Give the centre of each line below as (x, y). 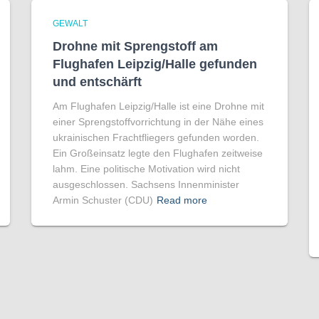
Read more (182, 200)
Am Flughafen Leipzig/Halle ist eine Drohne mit (158, 106)
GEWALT (70, 24)
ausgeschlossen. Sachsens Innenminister (146, 185)
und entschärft (97, 82)
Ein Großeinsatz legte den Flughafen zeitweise (158, 153)
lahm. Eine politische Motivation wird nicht (146, 169)
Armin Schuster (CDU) (103, 200)
